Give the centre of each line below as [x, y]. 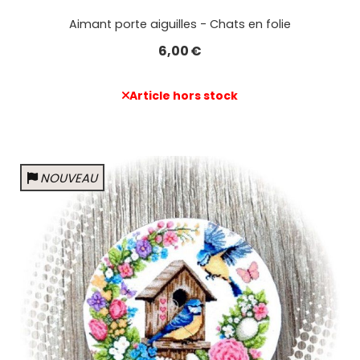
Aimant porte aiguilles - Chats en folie [180, 24]
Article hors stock [183, 95]
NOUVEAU [69, 178]
